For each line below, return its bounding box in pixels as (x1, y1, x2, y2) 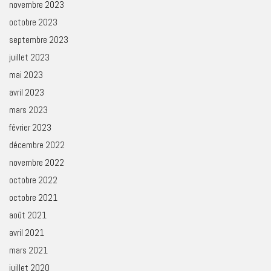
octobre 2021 (9, 191, 57, 203)
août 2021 (9, 209, 47, 221)
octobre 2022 (9, 174, 57, 186)
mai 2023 (9, 68, 43, 80)
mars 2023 (9, 103, 48, 116)
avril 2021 (9, 226, 44, 238)
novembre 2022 (9, 156, 64, 168)
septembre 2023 (9, 33, 68, 45)
